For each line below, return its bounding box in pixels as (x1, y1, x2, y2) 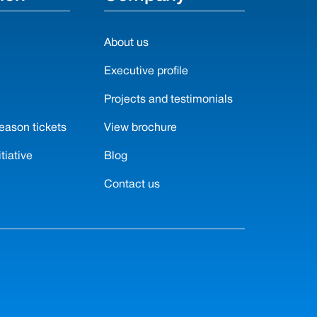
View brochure (103, 123, 177, 133)
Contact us (103, 180, 160, 190)
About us (103, 38, 149, 48)
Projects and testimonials (103, 95, 233, 105)
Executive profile (103, 67, 188, 76)
